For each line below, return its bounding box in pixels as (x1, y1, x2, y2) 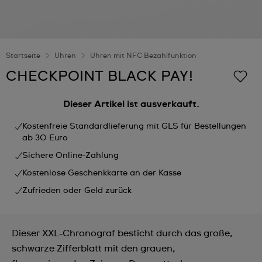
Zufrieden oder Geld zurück (22, 187, 132, 195)
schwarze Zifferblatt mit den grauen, (12, 244, 175, 253)
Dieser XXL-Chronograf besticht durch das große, (12, 229, 233, 238)
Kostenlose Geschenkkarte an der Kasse (22, 169, 181, 177)
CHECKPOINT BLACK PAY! (6, 70, 194, 84)
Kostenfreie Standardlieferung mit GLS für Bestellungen (22, 122, 246, 130)
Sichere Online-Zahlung (22, 151, 119, 160)
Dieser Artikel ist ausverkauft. (63, 99, 199, 109)
